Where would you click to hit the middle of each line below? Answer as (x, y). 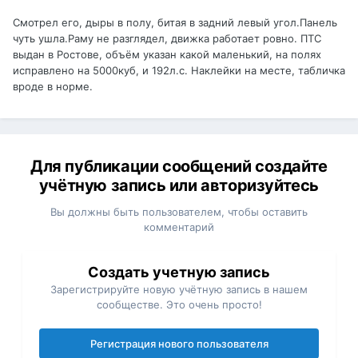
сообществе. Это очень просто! (179, 305)
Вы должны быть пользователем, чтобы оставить (179, 212)
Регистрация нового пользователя (179, 344)
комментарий (179, 227)
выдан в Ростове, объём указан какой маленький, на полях (167, 55)
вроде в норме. (53, 87)
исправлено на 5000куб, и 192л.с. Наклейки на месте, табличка (179, 71)
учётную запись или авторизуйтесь (179, 186)
